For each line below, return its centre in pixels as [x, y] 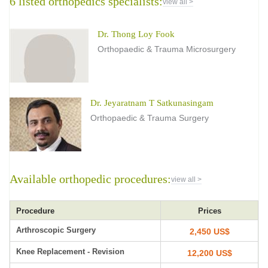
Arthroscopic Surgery [56, 230]
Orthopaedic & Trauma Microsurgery [167, 49]
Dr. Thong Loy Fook [136, 34]
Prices [209, 211]
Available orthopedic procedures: [90, 179]
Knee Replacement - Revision [70, 252]
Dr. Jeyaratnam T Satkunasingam [152, 103]
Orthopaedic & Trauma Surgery [150, 118]
